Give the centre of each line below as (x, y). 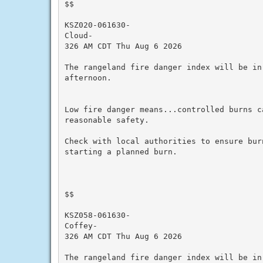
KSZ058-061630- (97, 215)
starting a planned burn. (121, 151)
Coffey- (81, 225)
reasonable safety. (107, 120)
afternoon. (88, 77)
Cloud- (78, 35)
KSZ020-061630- (97, 25)
